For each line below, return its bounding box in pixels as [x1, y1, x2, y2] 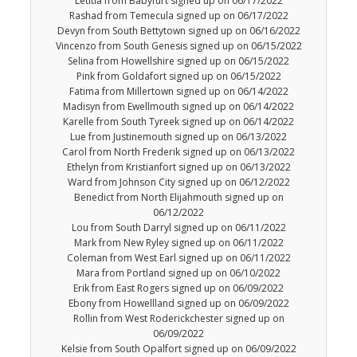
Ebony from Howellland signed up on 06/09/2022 [68, 296, 289, 311]
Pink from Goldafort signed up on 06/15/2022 [76, 69, 281, 84]
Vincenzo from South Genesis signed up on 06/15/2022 [55, 39, 302, 53]
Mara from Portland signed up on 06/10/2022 [76, 266, 280, 280]
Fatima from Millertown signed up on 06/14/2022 [69, 84, 288, 99]
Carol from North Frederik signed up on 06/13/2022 [62, 145, 295, 159]
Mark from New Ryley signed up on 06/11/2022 [73, 236, 284, 250]
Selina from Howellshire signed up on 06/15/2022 [68, 54, 289, 69]
